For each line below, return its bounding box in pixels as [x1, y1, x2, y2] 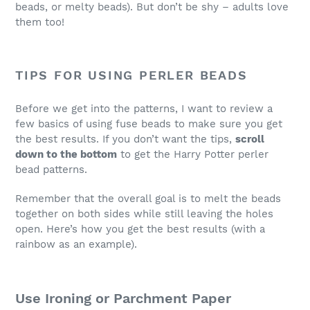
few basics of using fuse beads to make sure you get [15, 118, 282, 131]
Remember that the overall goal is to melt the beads [15, 192, 281, 205]
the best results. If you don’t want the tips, [15, 133, 235, 146]
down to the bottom [15, 148, 117, 161]
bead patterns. [15, 163, 87, 176]
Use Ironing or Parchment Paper [15, 289, 231, 307]
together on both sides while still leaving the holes [15, 207, 273, 220]
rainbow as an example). [15, 237, 137, 250]
